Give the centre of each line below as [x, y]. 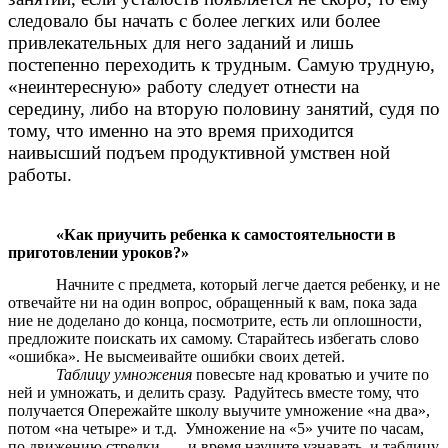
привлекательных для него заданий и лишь [181, 43]
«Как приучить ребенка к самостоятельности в [226, 235]
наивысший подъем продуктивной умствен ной [199, 153]
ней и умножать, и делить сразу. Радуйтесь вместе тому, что [213, 392]
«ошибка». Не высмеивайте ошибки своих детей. [176, 356]
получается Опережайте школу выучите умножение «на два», [219, 410]
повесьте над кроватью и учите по [312, 374]
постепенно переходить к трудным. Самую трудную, [221, 65]
